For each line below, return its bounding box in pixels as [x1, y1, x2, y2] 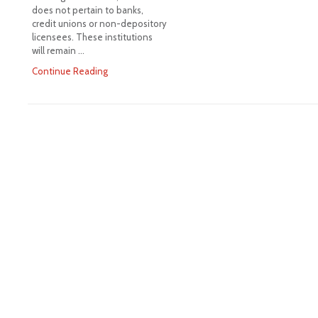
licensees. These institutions [31, 31, 153, 43]
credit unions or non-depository [31, 17, 167, 29]
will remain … [31, 44, 84, 56]
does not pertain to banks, [31, 4, 143, 16]
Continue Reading [31, 65, 108, 77]
